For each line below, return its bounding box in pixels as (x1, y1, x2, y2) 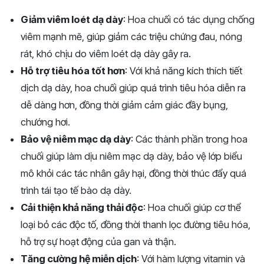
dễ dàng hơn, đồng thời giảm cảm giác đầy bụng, (21, 99, 228, 111)
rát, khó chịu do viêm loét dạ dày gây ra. (21, 48, 191, 60)
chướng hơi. (21, 116, 70, 128)
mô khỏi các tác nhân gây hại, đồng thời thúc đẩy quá (21, 167, 246, 180)
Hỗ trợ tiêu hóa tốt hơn (21, 65, 125, 77)
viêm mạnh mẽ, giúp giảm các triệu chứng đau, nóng (21, 31, 242, 43)
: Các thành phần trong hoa (131, 133, 247, 146)
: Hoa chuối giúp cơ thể (143, 202, 241, 214)
